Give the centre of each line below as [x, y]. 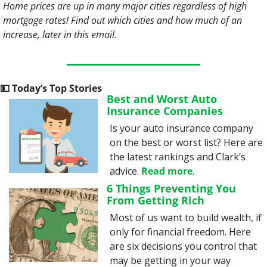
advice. [126, 171]
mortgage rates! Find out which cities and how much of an [122, 20]
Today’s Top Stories [56, 88]
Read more [167, 171]
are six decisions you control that [184, 246]
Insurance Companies [165, 111]
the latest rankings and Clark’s [178, 157]
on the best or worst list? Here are [187, 142]
